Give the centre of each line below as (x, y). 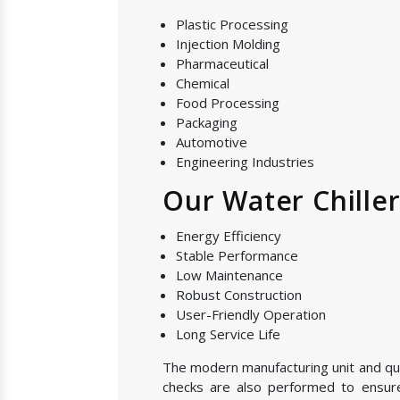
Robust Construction (239, 295)
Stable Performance (237, 255)
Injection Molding (228, 44)
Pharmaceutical (222, 63)
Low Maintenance (229, 275)
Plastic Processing (232, 24)
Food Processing (228, 103)
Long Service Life (228, 334)
